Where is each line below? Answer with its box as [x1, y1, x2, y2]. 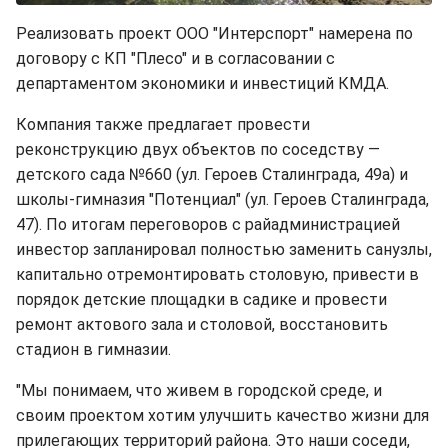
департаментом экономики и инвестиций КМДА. [16, 74, 389, 94]
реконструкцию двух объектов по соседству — [16, 140, 380, 160]
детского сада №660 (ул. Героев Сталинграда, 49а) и [16, 165, 408, 185]
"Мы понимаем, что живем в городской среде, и [16, 381, 382, 401]
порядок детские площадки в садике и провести [16, 290, 387, 310]
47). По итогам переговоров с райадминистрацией [16, 215, 400, 235]
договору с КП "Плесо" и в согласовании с [16, 49, 335, 69]
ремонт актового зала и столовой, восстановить [16, 315, 388, 335]
